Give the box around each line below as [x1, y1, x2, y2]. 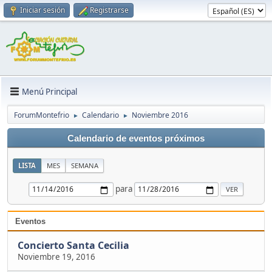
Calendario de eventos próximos [67, 134, 205, 144]
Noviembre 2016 [132, 110, 188, 121]
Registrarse [90, 5, 129, 15]
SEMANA [71, 161, 98, 171]
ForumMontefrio [14, 110, 69, 121]
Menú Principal [22, 86, 77, 97]
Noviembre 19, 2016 [18, 251, 95, 263]
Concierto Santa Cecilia [18, 239, 129, 253]
